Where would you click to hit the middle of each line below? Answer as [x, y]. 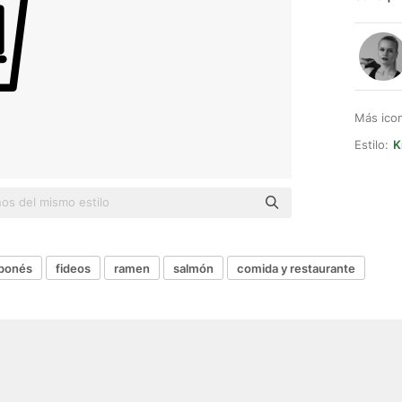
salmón [193, 268]
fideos [73, 268]
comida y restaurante [296, 268]
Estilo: [371, 144]
